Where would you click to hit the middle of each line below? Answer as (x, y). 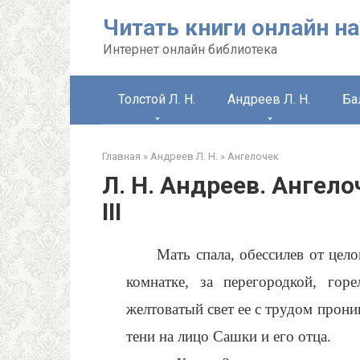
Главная (121, 156)
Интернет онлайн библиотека (190, 49)
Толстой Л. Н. (157, 99)
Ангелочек (253, 156)
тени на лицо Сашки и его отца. (229, 336)
